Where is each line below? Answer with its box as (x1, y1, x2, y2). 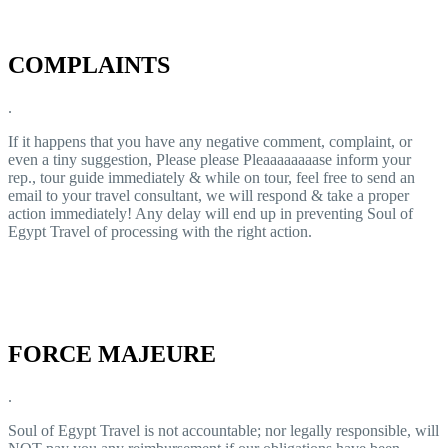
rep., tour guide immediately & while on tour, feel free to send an (8, 168, 415, 186)
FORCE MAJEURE (8, 340, 216, 367)
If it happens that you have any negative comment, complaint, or (8, 132, 412, 150)
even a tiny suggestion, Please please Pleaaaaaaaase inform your (8, 150, 411, 168)
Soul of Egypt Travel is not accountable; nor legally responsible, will (8, 421, 439, 439)
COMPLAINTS (8, 51, 170, 78)
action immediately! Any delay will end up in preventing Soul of (8, 204, 413, 222)
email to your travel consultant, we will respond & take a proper (8, 186, 409, 204)
